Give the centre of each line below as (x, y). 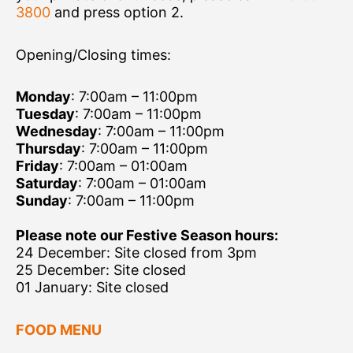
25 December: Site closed (101, 270)
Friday (37, 166)
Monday (43, 97)
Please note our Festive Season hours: (147, 236)
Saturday (47, 184)
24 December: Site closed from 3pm (136, 253)
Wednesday (57, 132)
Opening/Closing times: (93, 54)
